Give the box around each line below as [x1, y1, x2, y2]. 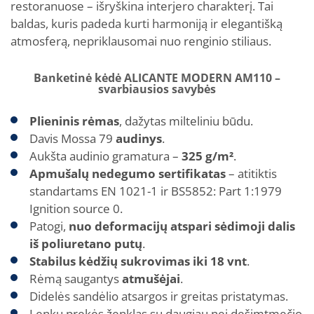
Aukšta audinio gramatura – [29, 148, 182, 164]
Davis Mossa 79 [29, 130, 116, 146]
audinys [116, 130, 162, 146]
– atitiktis [226, 165, 277, 182]
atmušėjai [122, 271, 180, 287]
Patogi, [29, 218, 69, 234]
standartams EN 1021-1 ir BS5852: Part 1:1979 [29, 183, 282, 199]
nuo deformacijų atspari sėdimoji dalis [69, 218, 295, 234]
